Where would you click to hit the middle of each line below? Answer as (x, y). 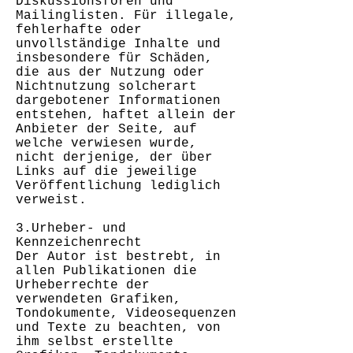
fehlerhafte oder (79, 30)
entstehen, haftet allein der (126, 115)
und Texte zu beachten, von (118, 328)
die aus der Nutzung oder (110, 72)
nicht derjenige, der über (114, 158)
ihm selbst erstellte (95, 342)
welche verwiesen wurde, (106, 143)
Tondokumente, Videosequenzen (126, 314)
